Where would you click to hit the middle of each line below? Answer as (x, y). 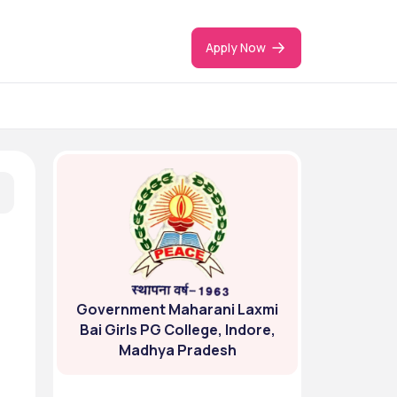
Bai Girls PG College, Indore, (177, 330)
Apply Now (236, 47)
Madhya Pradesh (177, 350)
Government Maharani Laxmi (177, 309)
